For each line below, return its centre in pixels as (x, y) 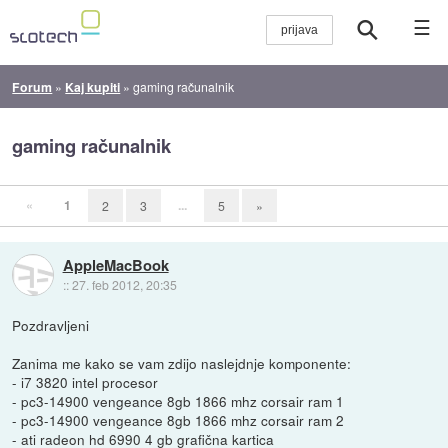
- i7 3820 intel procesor (85, 381)
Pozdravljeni (51, 324)
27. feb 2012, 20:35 (124, 284)
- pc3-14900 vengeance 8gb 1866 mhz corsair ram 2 (178, 419)
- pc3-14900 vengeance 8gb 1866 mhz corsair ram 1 (178, 400)
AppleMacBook (115, 264)
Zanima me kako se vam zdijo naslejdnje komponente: (182, 362)
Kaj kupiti (93, 86)
